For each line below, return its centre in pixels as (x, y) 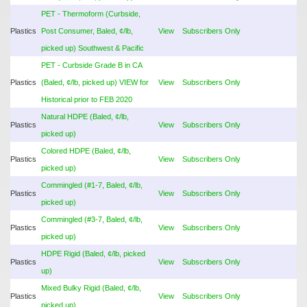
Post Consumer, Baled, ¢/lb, (87, 31)
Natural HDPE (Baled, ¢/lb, (85, 116)
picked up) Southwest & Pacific (93, 48)
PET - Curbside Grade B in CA (91, 65)
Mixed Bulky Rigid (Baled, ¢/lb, (91, 288)
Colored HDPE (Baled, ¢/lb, (86, 151)
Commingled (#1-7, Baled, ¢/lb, (92, 185)
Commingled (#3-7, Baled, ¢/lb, (92, 219)
